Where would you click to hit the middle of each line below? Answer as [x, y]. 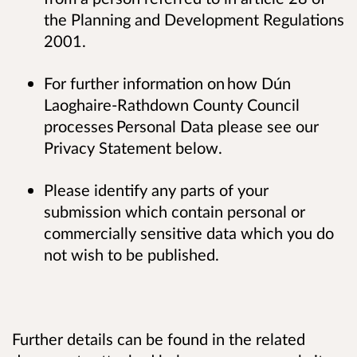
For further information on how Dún [167, 82]
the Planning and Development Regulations [194, 19]
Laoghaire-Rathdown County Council [172, 104]
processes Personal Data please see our [181, 126]
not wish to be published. [137, 254]
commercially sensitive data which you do [189, 232]
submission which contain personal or [175, 211]
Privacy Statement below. [139, 147]
